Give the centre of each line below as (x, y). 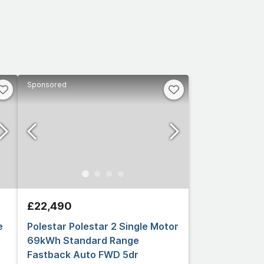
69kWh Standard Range (83, 240)
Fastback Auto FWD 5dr (83, 254)
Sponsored (47, 84)
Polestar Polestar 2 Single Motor (103, 226)
